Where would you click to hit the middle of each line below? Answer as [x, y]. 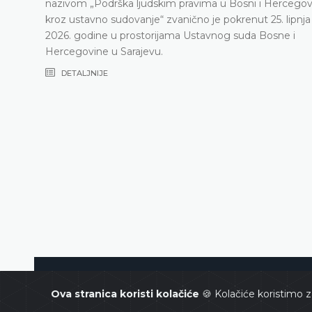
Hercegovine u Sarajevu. [104, 52]
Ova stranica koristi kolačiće [126, 294]
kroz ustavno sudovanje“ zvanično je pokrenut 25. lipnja [178, 20]
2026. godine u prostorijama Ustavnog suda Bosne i [170, 36]
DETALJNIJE [83, 73]
